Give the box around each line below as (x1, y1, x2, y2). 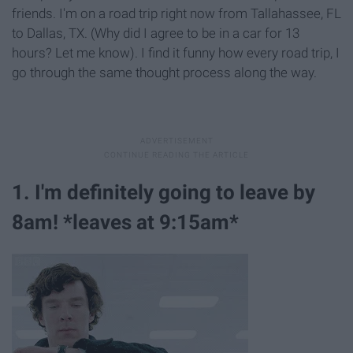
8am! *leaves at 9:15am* (12, 210, 239, 234)
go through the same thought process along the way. (12, 64, 317, 80)
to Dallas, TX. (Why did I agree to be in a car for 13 (12, 24, 299, 41)
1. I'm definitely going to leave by (12, 180, 315, 204)
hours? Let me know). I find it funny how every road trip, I (12, 44, 340, 61)
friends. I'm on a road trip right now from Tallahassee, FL (12, 5, 341, 21)
